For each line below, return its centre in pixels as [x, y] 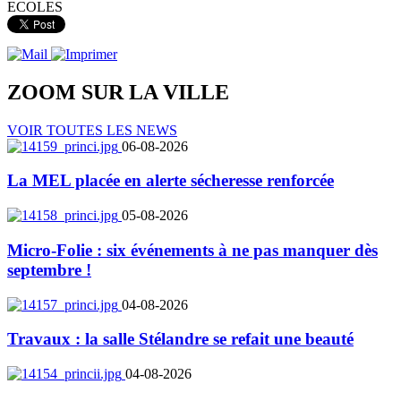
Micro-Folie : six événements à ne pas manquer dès [192, 250]
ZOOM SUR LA [85, 92]
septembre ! [49, 269]
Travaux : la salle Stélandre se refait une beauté [180, 339]
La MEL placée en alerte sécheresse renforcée [171, 181]
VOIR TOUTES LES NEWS [92, 130]
